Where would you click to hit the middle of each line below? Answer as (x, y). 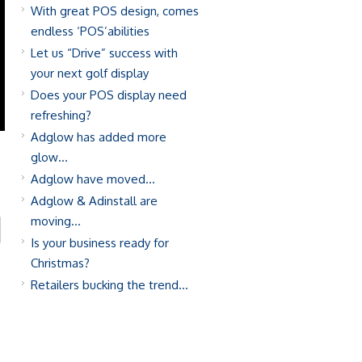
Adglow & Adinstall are (94, 201)
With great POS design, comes (115, 11)
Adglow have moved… (93, 179)
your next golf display (90, 73)
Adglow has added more (99, 137)
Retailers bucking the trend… (109, 285)
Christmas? (60, 263)
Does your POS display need (109, 95)
